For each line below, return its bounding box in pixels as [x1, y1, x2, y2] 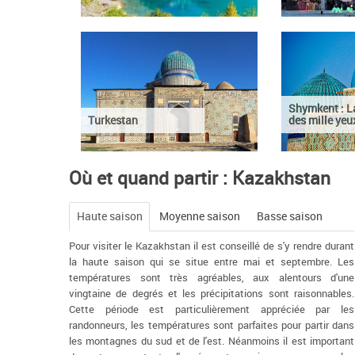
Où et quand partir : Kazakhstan [69, 164, 330, 190]
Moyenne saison [158, 208, 240, 224]
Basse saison [257, 208, 323, 224]
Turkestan [87, 113, 138, 128]
